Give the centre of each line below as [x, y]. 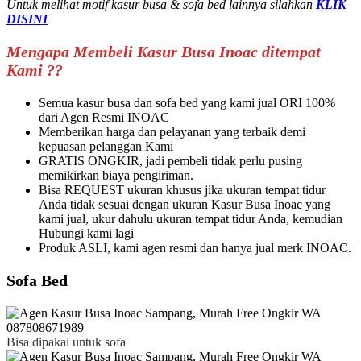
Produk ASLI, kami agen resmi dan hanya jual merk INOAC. [195, 247]
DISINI [27, 19]
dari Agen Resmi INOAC [104, 117]
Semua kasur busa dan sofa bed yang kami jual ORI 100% [187, 102]
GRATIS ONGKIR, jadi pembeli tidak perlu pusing [170, 160]
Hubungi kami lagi [86, 233]
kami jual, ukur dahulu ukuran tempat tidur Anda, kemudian [191, 218]
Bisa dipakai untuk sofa [66, 342]
